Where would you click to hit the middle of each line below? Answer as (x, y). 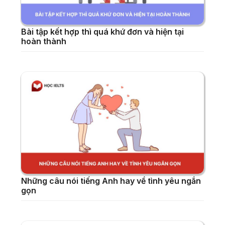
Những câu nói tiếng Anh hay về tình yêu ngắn (111, 181)
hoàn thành (44, 41)
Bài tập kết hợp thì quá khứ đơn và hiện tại (102, 31)
